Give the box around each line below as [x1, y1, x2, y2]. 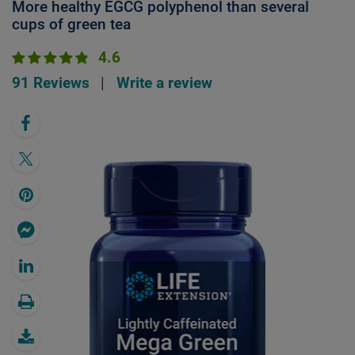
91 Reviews [12, 74, 90, 92]
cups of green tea [12, 14, 131, 33]
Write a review [116, 74, 212, 92]
